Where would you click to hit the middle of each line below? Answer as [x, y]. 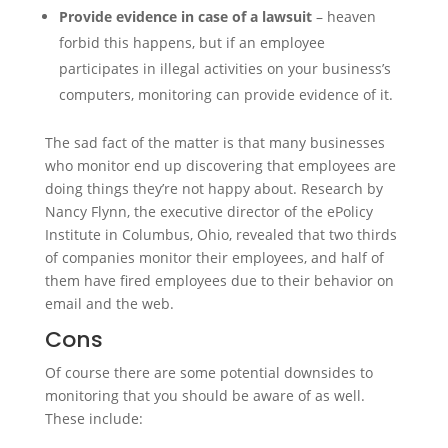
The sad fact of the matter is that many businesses [214, 142]
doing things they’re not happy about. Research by [213, 188]
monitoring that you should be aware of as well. [204, 395]
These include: [93, 418]
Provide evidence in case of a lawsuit [185, 16]
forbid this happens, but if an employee [191, 42]
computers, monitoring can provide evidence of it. [225, 94]
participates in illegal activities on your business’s [224, 68]
